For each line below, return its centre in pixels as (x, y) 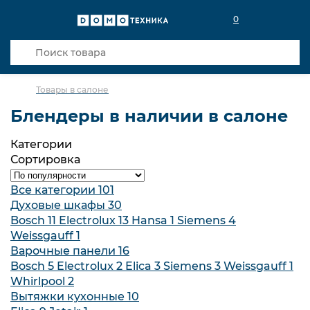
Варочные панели (64, 251)
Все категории (54, 190)
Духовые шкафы (59, 205)
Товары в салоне (72, 90)
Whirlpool (39, 281)
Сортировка (45, 159)
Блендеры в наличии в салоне (149, 116)
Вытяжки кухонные (69, 297)
